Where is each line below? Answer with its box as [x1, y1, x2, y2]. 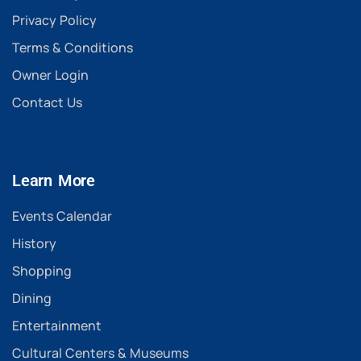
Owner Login [12, 65, 89, 84]
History [12, 234, 56, 252]
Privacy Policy [12, 10, 97, 29]
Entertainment [12, 316, 102, 334]
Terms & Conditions [12, 38, 133, 56]
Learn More [12, 170, 95, 190]
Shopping [12, 261, 72, 280]
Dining [12, 288, 52, 307]
